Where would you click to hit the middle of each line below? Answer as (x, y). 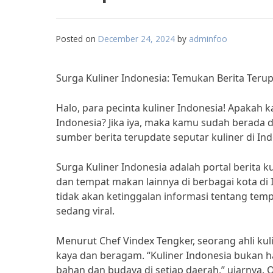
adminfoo (208, 39)
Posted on (77, 39)
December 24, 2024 (136, 39)
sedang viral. (85, 211)
